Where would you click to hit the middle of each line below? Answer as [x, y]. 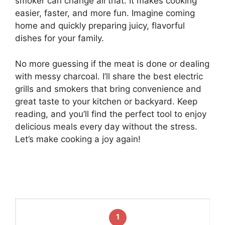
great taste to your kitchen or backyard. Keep [106, 101]
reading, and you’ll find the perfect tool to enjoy [111, 114]
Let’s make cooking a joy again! [78, 139]
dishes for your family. [60, 38]
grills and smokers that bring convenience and [108, 89]
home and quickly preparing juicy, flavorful [100, 26]
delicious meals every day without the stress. [106, 126]
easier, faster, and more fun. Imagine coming [105, 13]
